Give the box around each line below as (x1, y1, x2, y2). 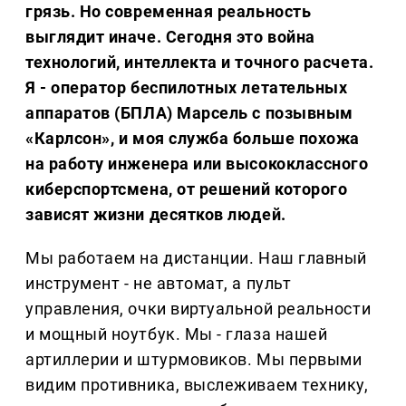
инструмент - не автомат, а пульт (25, 274, 292, 294)
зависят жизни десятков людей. (25, 205, 286, 225)
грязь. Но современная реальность (25, 2, 312, 22)
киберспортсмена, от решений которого (25, 179, 348, 199)
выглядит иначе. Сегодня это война (25, 27, 315, 47)
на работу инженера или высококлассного (25, 154, 369, 174)
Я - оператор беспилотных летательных (25, 78, 348, 98)
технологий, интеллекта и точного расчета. (25, 53, 374, 72)
